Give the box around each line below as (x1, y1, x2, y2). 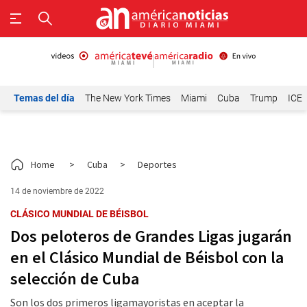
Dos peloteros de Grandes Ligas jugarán (10, 225, 292, 247)
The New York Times (85, 93, 171, 103)
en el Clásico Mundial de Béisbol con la (10, 247, 284, 268)
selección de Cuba (10, 268, 143, 289)
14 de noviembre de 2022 (10, 186, 104, 196)
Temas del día (14, 93, 75, 103)
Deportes (138, 158, 177, 171)
